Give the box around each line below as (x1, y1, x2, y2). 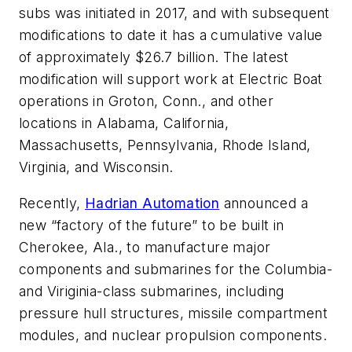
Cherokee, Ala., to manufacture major (19, 239, 271, 256)
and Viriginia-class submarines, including (19, 283, 284, 300)
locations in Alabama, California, (19, 115, 229, 132)
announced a (219, 195, 309, 212)
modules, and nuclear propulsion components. (19, 327, 328, 344)
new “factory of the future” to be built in (19, 217, 284, 234)
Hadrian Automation (85, 195, 220, 212)
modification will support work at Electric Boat (19, 71, 323, 88)
